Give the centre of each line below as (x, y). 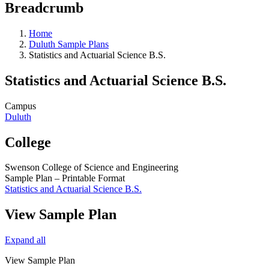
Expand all (25, 240)
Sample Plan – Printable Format (65, 178)
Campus (20, 106)
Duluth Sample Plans (69, 44)
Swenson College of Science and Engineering (92, 168)
